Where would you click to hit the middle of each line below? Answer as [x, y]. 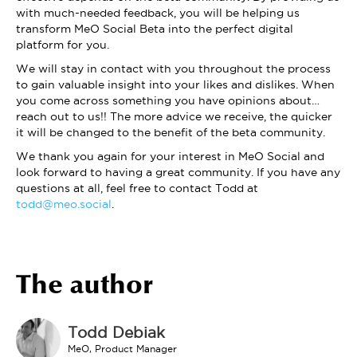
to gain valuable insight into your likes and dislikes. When [175, 85]
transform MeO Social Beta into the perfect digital [155, 29]
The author [84, 287]
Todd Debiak [116, 333]
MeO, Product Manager [122, 349]
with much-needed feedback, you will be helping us [158, 13]
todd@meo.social [64, 204]
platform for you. [63, 45]
